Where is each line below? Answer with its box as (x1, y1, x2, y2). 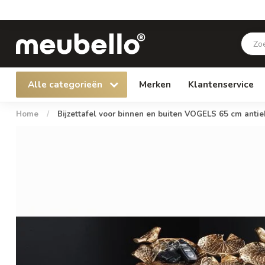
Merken (139, 78, 171, 91)
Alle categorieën (28, 78, 105, 91)
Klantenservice (188, 78, 254, 91)
